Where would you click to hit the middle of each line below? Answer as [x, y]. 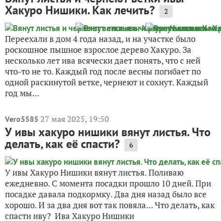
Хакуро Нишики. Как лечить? [80, 10]
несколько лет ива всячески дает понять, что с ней [103, 60]
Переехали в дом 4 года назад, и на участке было [100, 38]
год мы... [22, 93]
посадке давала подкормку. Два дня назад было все [106, 194]
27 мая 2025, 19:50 [75, 119]
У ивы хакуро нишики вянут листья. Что [108, 132]
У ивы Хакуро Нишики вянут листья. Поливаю [94, 172]
